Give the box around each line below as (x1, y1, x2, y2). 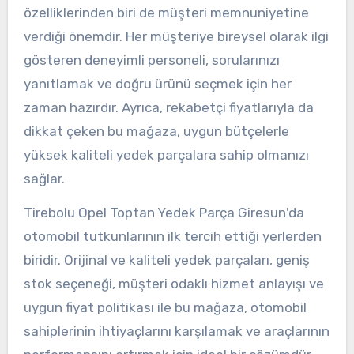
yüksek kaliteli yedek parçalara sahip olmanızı (23, 146, 309, 163)
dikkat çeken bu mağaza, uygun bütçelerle (23, 122, 289, 139)
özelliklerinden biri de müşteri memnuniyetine (23, 4, 309, 21)
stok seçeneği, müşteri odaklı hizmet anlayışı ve (23, 275, 324, 292)
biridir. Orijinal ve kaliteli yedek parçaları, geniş (23, 251, 310, 268)
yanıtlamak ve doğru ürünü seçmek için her (23, 75, 292, 92)
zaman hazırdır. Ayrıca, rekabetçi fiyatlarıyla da (23, 99, 314, 115)
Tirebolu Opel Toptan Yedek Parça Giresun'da (23, 204, 304, 220)
